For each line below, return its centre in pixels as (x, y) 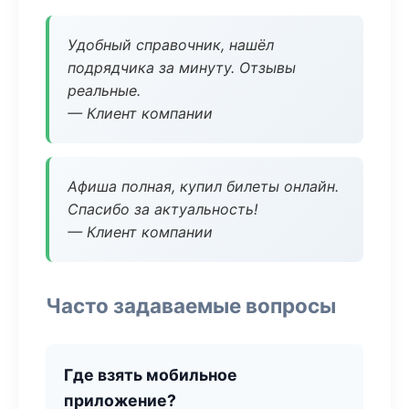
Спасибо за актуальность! (163, 209)
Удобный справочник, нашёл (171, 45)
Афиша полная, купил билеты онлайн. (203, 186)
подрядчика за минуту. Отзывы (182, 68)
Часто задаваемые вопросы (191, 305)
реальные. (104, 90)
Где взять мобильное (151, 375)
